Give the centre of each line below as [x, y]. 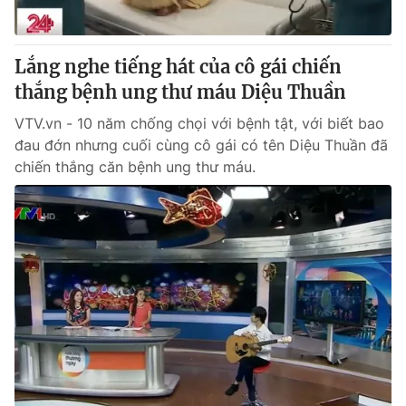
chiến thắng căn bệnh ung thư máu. [135, 167]
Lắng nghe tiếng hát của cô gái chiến [178, 67]
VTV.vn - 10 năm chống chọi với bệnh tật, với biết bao [199, 123]
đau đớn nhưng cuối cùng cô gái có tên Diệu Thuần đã [201, 145]
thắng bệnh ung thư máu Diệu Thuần [180, 92]
